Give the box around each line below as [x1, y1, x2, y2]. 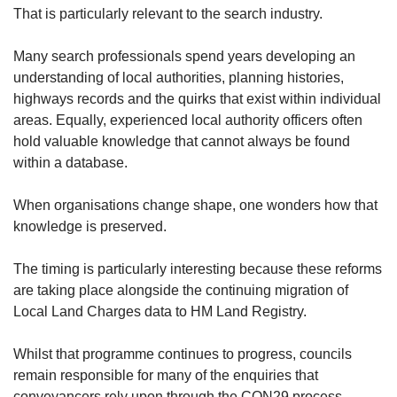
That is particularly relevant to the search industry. [13, 6, 323, 21]
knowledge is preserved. [13, 219, 167, 234]
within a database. [13, 155, 128, 170]
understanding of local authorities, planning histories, [13, 70, 344, 85]
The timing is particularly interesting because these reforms [13, 261, 382, 276]
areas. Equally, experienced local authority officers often [13, 113, 362, 128]
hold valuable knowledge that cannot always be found [13, 134, 350, 149]
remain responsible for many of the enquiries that [13, 368, 318, 383]
